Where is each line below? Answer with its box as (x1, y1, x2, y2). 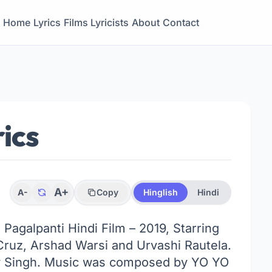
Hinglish (143, 187, 178, 197)
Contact (162, 16, 199, 29)
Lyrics (33, 16, 61, 29)
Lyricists (90, 16, 129, 29)
